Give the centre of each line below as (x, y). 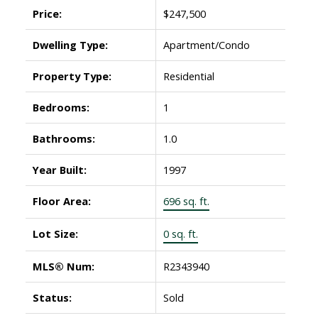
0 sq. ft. (180, 233)
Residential (188, 76)
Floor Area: (61, 201)
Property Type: (72, 76)
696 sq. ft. (186, 201)
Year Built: (59, 169)
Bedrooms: (61, 107)
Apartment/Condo (206, 44)
